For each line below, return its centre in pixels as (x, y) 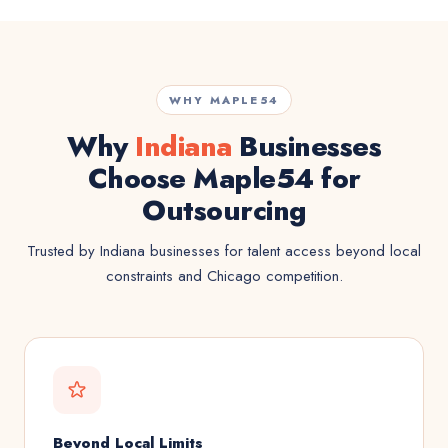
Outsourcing (224, 210)
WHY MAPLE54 (224, 100)
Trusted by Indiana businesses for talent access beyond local (224, 251)
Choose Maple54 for (224, 178)
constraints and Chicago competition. (224, 276)
